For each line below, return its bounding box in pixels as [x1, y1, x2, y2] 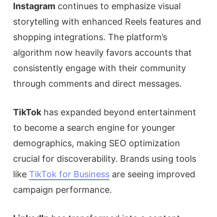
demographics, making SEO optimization [13, 138, 180, 148]
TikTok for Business [29, 169, 109, 179]
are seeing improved [109, 169, 195, 179]
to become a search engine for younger [13, 122, 175, 133]
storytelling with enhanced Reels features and [13, 16, 201, 27]
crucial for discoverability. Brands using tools [13, 153, 196, 164]
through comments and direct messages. [13, 78, 182, 89]
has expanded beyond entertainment [41, 107, 196, 117]
